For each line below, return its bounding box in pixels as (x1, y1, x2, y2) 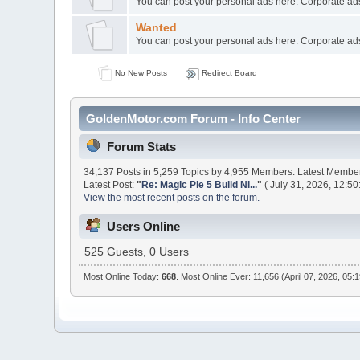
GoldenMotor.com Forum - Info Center (86, 112, 301, 126)
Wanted (135, 21, 177, 34)
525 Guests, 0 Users (84, 246, 190, 259)
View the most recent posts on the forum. (84, 191, 260, 203)
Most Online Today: (83, 272, 162, 282)
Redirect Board (198, 67, 257, 77)
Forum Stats (107, 140, 177, 154)
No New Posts (112, 67, 167, 77)
